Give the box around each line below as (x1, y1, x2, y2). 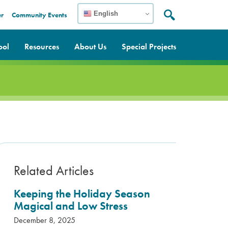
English (92, 9, 118, 17)
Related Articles (14, 162, 94, 179)
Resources (24, 41, 59, 52)
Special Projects (122, 41, 176, 52)
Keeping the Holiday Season (14, 186, 150, 201)
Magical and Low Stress (14, 198, 128, 213)
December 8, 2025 (14, 215, 75, 225)
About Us (74, 41, 106, 52)
